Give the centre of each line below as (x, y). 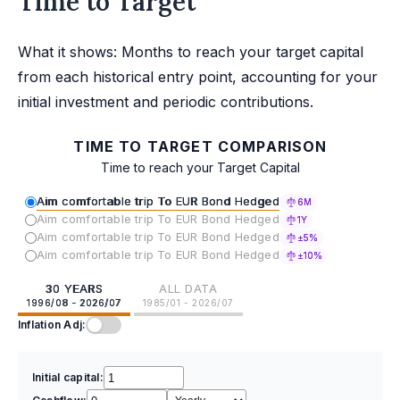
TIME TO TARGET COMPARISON (200, 147)
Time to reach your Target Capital (200, 168)
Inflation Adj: (52, 325)
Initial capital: (68, 378)
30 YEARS (74, 289)
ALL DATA (188, 289)
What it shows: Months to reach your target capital (191, 52)
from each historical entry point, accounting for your (198, 77)
